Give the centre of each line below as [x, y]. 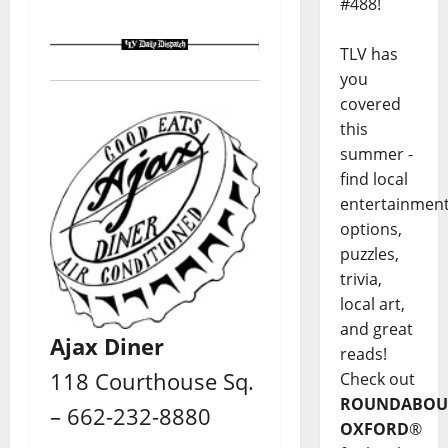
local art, [372, 304]
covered [370, 104]
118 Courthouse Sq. [152, 381]
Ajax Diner [107, 346]
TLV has [368, 54]
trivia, [360, 279]
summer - [376, 154]
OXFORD [374, 429]
